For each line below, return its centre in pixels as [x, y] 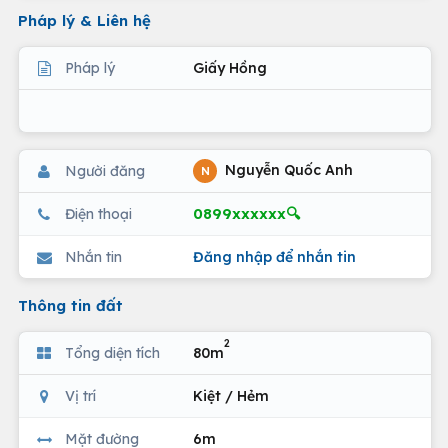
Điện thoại [98, 213]
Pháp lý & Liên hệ [84, 20]
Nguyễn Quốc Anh [287, 169]
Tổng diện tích [112, 352]
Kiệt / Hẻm [231, 395]
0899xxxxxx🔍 [246, 213]
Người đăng [105, 170]
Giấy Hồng [230, 67]
